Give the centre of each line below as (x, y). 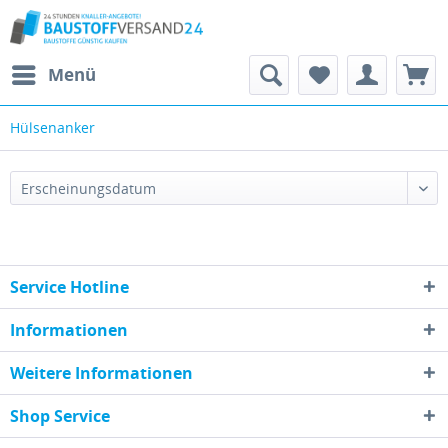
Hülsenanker (52, 127)
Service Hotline (69, 287)
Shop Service (60, 416)
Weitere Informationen (101, 373)
